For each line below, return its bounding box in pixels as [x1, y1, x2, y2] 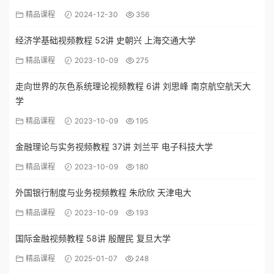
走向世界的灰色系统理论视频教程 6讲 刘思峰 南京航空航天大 [15, 81, 251, 91]
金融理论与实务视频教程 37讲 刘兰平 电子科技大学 [15, 141, 213, 152]
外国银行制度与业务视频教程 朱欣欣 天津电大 [15, 187, 191, 198]
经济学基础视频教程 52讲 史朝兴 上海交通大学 [15, 35, 196, 45]
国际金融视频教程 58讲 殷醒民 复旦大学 [15, 233, 171, 243]
